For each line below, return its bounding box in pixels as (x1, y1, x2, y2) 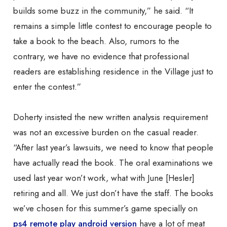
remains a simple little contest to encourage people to (13, 20, 212, 32)
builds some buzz (13, 5, 82, 17)
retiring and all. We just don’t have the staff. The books (13, 187, 213, 200)
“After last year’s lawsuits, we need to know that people (13, 141, 213, 154)
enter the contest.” (13, 81, 81, 93)
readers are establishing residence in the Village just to (13, 65, 213, 78)
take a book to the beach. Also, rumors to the (13, 35, 179, 48)
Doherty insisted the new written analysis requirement (13, 111, 208, 124)
